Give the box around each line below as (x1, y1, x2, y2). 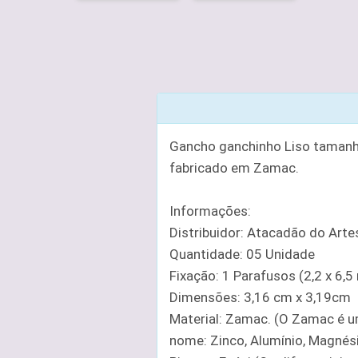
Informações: (169, 203, 251, 220)
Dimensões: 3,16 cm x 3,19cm (169, 289, 351, 306)
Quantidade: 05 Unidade (169, 246, 315, 263)
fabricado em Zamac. (169, 160, 299, 177)
